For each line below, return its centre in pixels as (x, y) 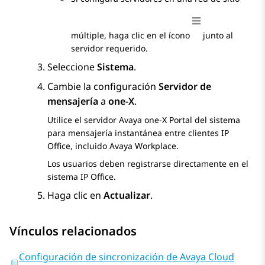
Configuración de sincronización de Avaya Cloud (127, 257)
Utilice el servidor (83, 120)
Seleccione (72, 67)
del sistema (216, 120)
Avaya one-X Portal (156, 120)
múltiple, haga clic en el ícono (132, 35)
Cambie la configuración (103, 87)
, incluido (90, 146)
